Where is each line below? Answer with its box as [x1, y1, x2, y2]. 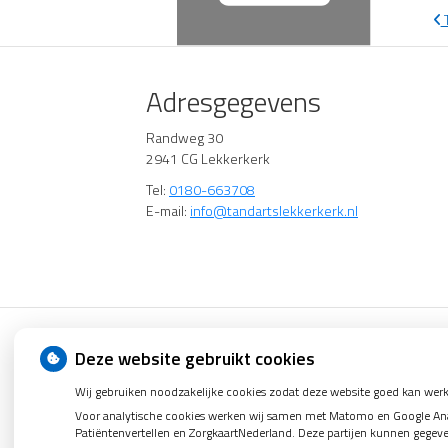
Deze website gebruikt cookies [75, 345, 316, 372]
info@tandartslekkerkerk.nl [190, 199, 358, 221]
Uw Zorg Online [167, 325, 261, 347]
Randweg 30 [146, 126, 223, 148]
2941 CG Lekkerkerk [146, 147, 270, 169]
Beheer [270, 325, 316, 347]
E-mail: [146, 199, 190, 221]
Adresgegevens [146, 79, 321, 123]
